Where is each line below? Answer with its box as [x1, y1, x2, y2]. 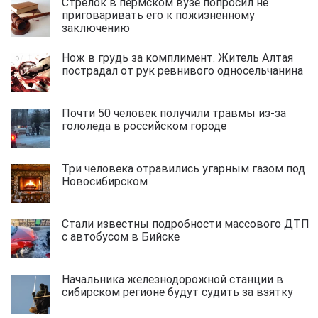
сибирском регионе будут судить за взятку [62, 284, 305, 299]
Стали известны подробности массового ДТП [62, 216, 309, 231]
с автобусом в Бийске [62, 229, 191, 243]
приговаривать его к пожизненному [62, 7, 255, 22]
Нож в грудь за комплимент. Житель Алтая [62, 50, 293, 65]
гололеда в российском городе [62, 118, 238, 133]
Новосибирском [62, 173, 156, 188]
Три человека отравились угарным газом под [62, 160, 305, 175]
